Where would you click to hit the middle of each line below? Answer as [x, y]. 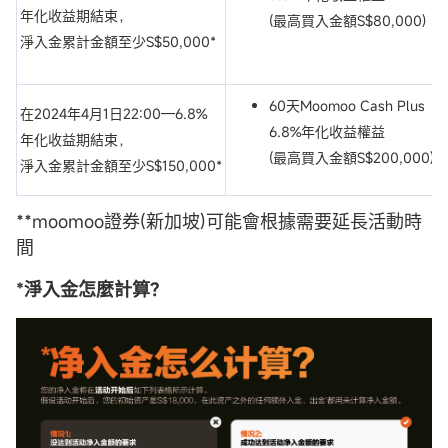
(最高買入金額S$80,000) [347, 21]
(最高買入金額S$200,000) [351, 158]
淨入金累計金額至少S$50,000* [118, 42]
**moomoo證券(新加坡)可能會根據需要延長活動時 [219, 221]
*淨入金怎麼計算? [88, 289]
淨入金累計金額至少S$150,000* [121, 166]
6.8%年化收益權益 [327, 132]
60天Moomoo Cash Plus [347, 106]
